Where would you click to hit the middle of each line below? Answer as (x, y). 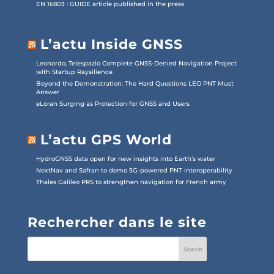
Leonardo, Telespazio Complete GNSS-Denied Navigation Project (136, 64)
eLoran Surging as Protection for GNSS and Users (113, 104)
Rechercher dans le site (117, 223)
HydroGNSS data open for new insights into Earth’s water (125, 159)
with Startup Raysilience (74, 72)
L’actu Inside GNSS (111, 45)
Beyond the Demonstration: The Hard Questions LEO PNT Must (135, 84)
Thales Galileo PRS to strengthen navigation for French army (131, 182)
